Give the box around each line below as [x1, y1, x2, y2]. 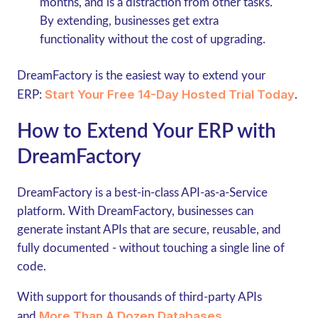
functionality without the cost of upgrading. [39, 33, 265, 45]
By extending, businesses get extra [39, 14, 219, 27]
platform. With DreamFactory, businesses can [16, 205, 253, 217]
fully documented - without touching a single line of [16, 242, 285, 254]
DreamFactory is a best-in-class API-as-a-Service [16, 187, 268, 199]
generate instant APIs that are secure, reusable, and [16, 224, 281, 236]
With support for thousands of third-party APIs [16, 291, 262, 303]
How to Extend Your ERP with [16, 121, 276, 141]
